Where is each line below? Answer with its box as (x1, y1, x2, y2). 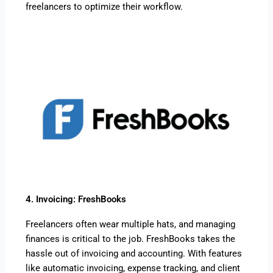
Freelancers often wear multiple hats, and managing (26, 218, 236, 230)
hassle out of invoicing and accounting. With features (26, 247, 243, 259)
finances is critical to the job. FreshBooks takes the (26, 233, 236, 244)
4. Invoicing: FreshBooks (26, 193, 127, 205)
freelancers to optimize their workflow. (26, 1, 183, 13)
